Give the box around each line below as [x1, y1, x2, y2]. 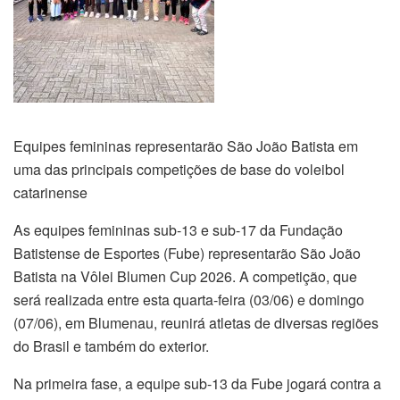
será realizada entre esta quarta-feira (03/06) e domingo [13, 288, 364, 310]
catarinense [13, 181, 87, 203]
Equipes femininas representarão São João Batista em [13, 135, 358, 156]
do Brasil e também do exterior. [13, 335, 209, 356]
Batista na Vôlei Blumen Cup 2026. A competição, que [13, 265, 357, 287]
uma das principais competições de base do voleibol [13, 158, 345, 179]
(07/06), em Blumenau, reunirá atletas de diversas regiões [13, 312, 379, 333]
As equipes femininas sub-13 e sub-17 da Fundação [13, 219, 343, 240]
